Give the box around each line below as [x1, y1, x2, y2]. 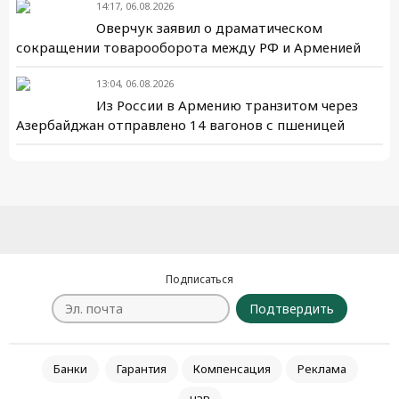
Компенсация [192, 361, 271, 377]
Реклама [297, 361, 346, 377]
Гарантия [116, 361, 167, 377]
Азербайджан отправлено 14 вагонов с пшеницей [16, 116, 345, 134]
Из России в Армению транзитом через [96, 96, 358, 114]
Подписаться [166, 272, 233, 287]
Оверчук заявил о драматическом [96, 19, 322, 37]
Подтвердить [249, 299, 334, 317]
